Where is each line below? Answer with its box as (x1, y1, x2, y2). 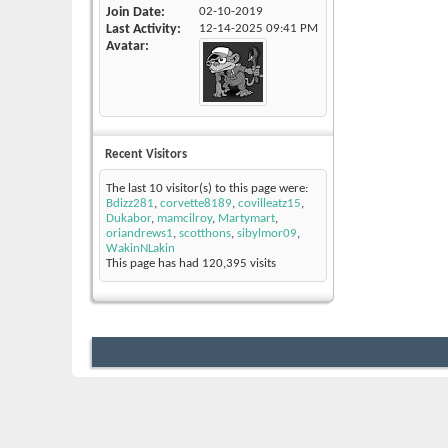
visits (247, 257, 276, 271)
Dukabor (106, 212, 151, 226)
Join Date (106, 5, 161, 21)
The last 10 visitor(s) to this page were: (106, 182, 308, 196)
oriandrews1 (106, 227, 173, 241)
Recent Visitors (105, 148, 187, 162)
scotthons (179, 227, 231, 241)
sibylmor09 (237, 227, 297, 241)
